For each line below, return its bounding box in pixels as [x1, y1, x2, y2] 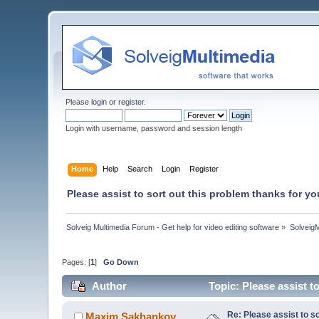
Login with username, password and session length [66, 124, 243, 132]
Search [127, 164, 152, 173]
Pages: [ [62, 258, 91, 267]
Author [91, 279, 127, 292]
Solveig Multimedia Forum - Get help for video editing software [66, 222, 280, 231]
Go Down [103, 258, 140, 267]
